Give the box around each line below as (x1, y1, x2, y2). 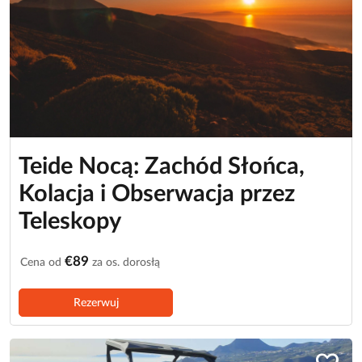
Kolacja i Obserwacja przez (19, 182, 295, 206)
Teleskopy (19, 209, 121, 234)
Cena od (20, 255, 65, 268)
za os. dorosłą (89, 255, 160, 268)
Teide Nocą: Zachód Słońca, (19, 154, 305, 179)
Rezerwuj (73, 296, 119, 309)
